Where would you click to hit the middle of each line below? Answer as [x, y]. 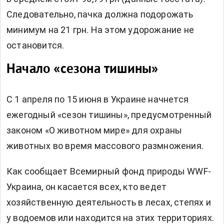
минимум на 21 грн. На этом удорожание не [100, 30]
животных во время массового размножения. [105, 146]
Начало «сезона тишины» [82, 70]
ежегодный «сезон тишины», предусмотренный [109, 115]
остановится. [35, 45]
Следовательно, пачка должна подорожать [100, 14]
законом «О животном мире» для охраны [94, 130]
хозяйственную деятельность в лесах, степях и [109, 202]
